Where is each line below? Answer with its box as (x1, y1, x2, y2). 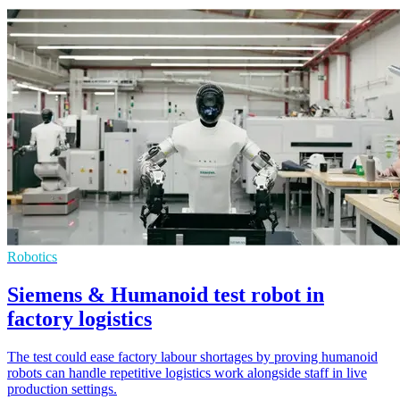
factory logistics (7, 307, 152, 331)
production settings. (7, 381, 117, 397)
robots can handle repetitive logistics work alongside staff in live (7, 365, 367, 381)
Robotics (7, 249, 57, 265)
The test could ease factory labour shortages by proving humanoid (7, 349, 378, 365)
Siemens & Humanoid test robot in (7, 283, 324, 307)
